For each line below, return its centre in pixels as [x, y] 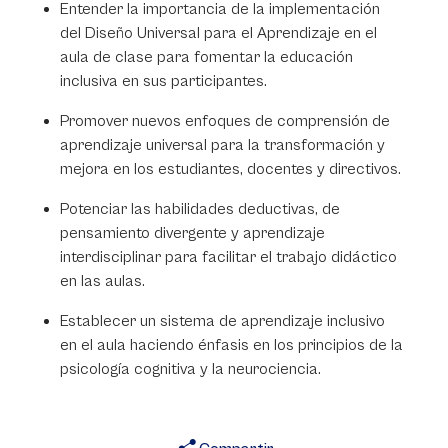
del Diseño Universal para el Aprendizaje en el [218, 33]
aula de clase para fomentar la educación [206, 57]
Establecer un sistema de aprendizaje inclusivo [222, 321]
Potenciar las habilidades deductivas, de [200, 209]
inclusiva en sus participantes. [163, 81]
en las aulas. [104, 281]
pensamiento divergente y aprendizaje [192, 233]
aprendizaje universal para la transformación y [222, 145]
